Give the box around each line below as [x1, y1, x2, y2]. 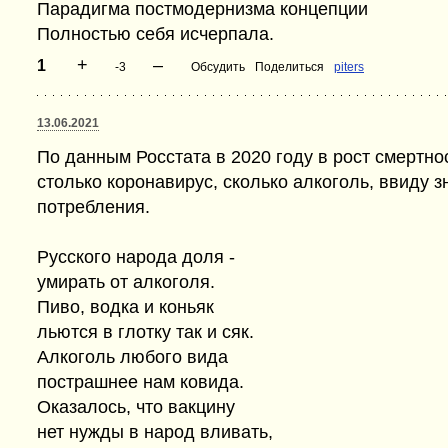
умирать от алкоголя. [37, 272, 215, 292]
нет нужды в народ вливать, [37, 422, 273, 442]
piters [334, 60, 364, 74]
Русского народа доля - [37, 247, 235, 267]
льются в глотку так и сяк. [37, 322, 254, 342]
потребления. [37, 197, 150, 217]
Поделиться [255, 60, 324, 74]
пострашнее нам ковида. [37, 372, 244, 392]
